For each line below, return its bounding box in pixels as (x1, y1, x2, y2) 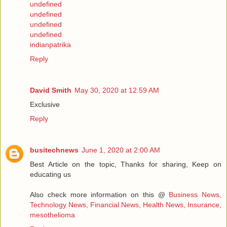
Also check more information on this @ (30, 191, 169, 199)
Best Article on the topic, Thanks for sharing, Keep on (30, 160, 221, 169)
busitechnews (30, 146, 79, 155)
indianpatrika (30, 41, 71, 49)
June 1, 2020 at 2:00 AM (82, 146, 160, 155)
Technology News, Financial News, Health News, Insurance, (30, 201, 221, 209)
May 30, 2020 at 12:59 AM (74, 86, 159, 95)
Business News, (169, 191, 221, 199)
